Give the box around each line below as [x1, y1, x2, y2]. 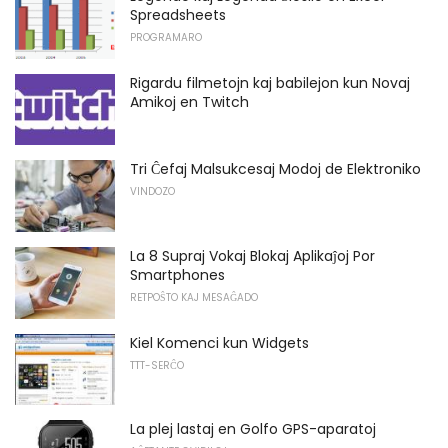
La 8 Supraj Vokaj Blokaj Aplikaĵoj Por [130, 246, 375, 267]
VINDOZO [130, 184, 175, 200]
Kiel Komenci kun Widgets [130, 332, 309, 353]
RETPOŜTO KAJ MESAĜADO [130, 290, 258, 306]
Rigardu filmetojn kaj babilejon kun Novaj [130, 72, 410, 93]
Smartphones [130, 265, 225, 286]
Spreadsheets [130, 5, 226, 26]
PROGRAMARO [130, 30, 202, 46]
